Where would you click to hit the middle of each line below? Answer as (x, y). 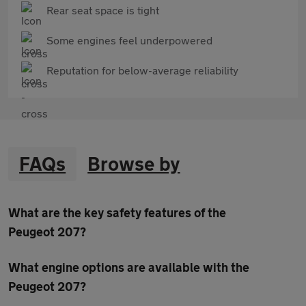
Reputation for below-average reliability (142, 70)
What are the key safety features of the (117, 212)
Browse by (134, 164)
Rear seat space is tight (103, 10)
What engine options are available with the (129, 267)
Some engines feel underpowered (129, 40)
